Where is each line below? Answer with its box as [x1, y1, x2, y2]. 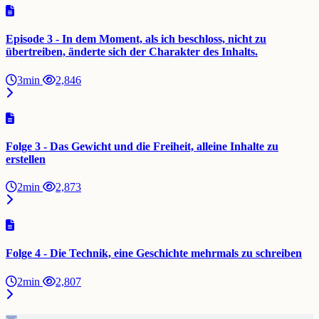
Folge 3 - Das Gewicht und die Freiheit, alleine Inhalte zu [6, 140, 278, 152]
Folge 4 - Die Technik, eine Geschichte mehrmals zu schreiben [6, 247, 302, 260]
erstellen [6, 152, 46, 165]
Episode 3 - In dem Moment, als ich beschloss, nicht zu [6, 33, 266, 46]
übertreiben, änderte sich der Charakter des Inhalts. [6, 46, 258, 58]
